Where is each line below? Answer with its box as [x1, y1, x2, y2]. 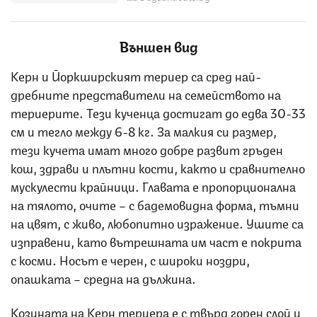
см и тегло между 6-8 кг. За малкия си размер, [11, 120, 277, 139]
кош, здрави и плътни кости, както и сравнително [11, 157, 305, 176]
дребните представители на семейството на [11, 83, 281, 103]
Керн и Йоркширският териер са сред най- [11, 65, 261, 84]
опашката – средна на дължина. [11, 267, 196, 287]
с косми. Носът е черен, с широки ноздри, [11, 249, 250, 268]
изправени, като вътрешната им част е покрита [11, 231, 301, 250]
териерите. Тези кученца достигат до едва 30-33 [11, 102, 306, 121]
